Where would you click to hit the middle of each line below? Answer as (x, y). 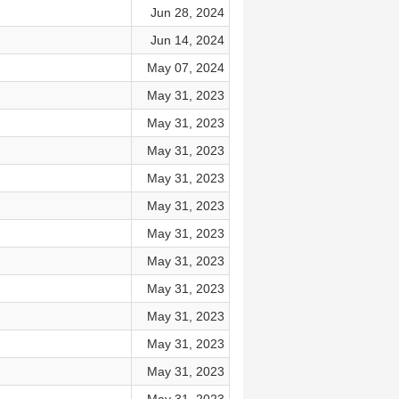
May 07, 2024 (185, 68)
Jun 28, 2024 (187, 12)
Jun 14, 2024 (187, 40)
